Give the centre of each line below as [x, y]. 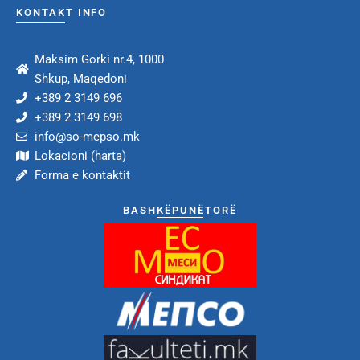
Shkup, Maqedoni [80, 78]
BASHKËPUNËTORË [180, 210]
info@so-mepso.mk [87, 136]
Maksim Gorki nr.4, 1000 [99, 59]
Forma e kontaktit [82, 175]
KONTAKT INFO [62, 12]
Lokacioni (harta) [80, 155]
